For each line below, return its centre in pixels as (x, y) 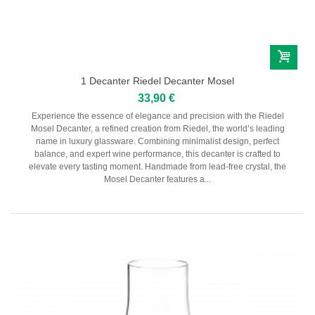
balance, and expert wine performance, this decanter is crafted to (157, 154)
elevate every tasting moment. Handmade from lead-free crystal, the (157, 166)
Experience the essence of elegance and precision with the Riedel (157, 116)
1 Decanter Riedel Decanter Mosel (157, 81)
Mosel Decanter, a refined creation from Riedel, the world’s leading (157, 128)
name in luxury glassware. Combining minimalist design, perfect (157, 141)
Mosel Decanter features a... (157, 179)
